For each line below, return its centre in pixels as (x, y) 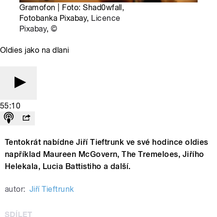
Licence (106, 18)
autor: (15, 189)
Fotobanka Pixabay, (55, 18)
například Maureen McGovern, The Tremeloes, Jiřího (105, 155)
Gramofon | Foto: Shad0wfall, (72, 8)
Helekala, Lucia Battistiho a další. (68, 167)
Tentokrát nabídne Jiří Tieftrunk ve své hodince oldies (107, 142)
